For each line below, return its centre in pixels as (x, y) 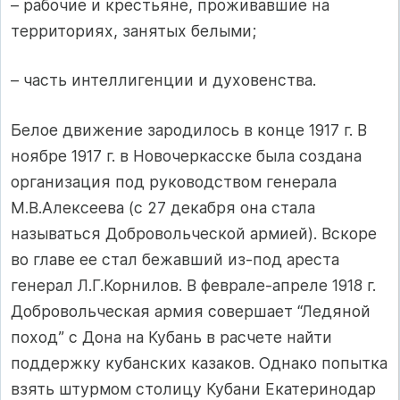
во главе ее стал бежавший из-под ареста (175, 259)
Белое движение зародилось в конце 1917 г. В (189, 129)
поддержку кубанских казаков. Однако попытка (199, 362)
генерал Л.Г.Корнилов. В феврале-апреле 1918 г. (193, 285)
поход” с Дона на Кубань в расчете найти (171, 337)
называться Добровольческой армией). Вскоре (194, 233)
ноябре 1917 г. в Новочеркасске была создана (186, 155)
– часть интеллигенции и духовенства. (163, 80)
